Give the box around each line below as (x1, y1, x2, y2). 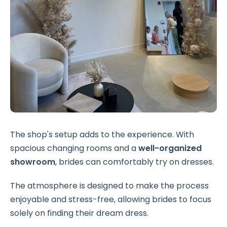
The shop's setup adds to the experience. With (10, 129, 194, 141)
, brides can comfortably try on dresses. (55, 156, 214, 168)
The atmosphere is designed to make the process (10, 180, 209, 192)
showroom (10, 156, 55, 168)
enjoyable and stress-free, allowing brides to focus (10, 194, 211, 206)
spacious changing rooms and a (10, 142, 138, 155)
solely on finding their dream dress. (10, 207, 148, 219)
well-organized (138, 142, 202, 155)
